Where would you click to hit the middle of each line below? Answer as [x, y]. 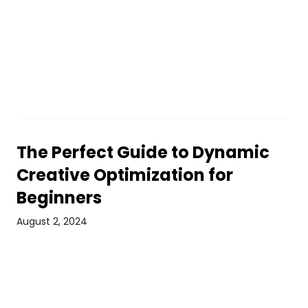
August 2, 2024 [52, 221]
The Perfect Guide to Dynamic [143, 152]
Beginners [59, 198]
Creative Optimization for [124, 175]
